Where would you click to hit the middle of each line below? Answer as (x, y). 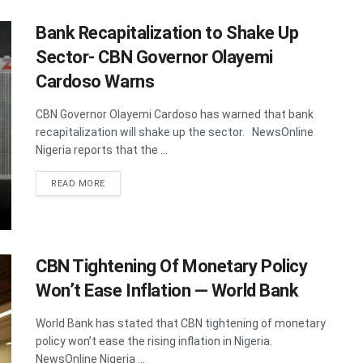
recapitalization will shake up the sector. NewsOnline (175, 132)
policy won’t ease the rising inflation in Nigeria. (156, 341)
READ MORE (78, 184)
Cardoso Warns (95, 82)
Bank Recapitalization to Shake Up (167, 33)
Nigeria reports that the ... (102, 150)
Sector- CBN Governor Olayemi (154, 58)
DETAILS (124, 183)
